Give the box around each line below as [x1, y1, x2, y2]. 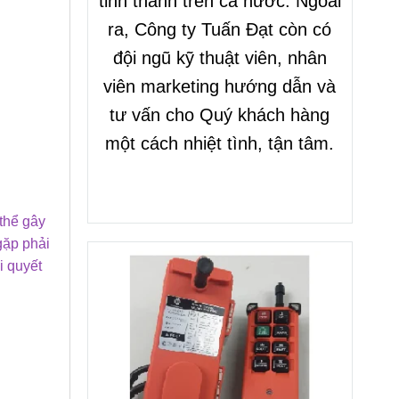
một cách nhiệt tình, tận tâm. [105, 134, 335, 154]
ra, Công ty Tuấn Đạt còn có [108, 20, 332, 40]
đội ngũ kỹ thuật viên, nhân [112, 48, 327, 69]
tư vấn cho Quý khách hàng [110, 105, 330, 126]
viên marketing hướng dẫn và [103, 77, 337, 97]
